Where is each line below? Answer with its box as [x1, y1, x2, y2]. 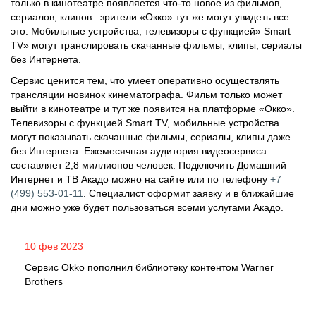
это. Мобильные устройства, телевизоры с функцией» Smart [11, 25, 291, 37]
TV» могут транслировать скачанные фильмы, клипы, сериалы [11, 39, 302, 51]
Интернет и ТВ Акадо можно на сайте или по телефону [11, 173, 270, 185]
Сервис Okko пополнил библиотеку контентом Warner [25, 261, 274, 273]
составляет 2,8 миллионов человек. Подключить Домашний [11, 159, 286, 171]
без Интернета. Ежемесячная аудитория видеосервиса [11, 145, 267, 157]
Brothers [25, 275, 63, 287]
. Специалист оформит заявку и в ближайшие [83, 187, 294, 199]
